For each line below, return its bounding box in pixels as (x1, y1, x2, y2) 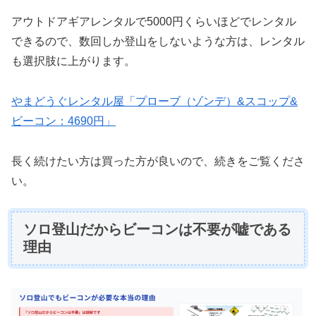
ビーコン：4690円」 (11, 115, 116, 128)
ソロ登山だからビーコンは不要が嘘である (23, 221, 291, 237)
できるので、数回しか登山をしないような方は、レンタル (11, 35, 305, 48)
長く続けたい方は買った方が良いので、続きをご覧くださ (11, 154, 305, 167)
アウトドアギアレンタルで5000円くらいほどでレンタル (11, 16, 296, 28)
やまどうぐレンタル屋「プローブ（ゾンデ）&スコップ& (11, 95, 298, 108)
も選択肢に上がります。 (11, 55, 135, 68)
